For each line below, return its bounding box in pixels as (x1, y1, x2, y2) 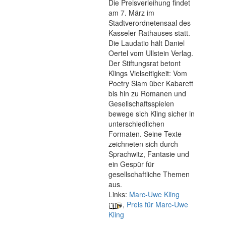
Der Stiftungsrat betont (108, 58, 181, 68)
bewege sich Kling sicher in (108, 108, 195, 119)
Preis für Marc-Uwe (127, 199, 188, 209)
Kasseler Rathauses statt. (108, 28, 190, 38)
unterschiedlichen (108, 119, 164, 129)
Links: (108, 189, 129, 199)
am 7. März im (108, 8, 154, 18)
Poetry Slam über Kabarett (108, 78, 193, 88)
